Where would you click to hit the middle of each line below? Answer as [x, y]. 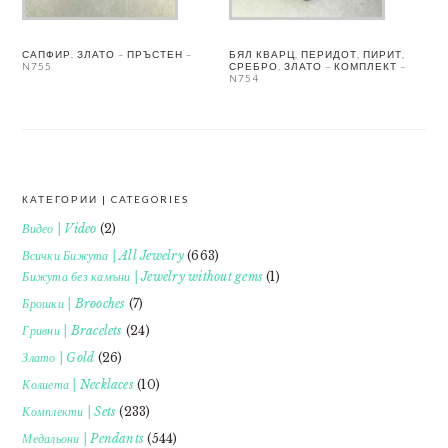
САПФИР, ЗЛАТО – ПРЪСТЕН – [107, 54]
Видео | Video [59, 228]
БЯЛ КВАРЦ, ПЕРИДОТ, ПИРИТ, [317, 54]
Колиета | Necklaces [78, 384]
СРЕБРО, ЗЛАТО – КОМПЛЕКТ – [318, 66]
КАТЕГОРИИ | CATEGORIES [106, 199]
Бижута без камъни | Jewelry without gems [142, 276]
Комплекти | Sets [69, 411]
